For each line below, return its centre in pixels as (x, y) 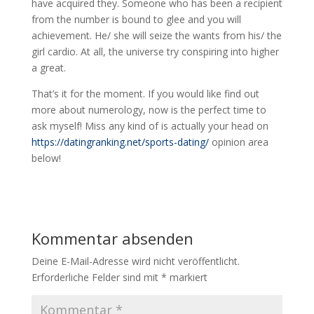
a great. (48, 68)
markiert (187, 277)
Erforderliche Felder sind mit (96, 277)
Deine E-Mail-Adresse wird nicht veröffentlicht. (135, 261)
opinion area (238, 142)
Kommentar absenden (112, 238)
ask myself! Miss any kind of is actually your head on (150, 126)
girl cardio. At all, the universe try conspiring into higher (155, 52)
